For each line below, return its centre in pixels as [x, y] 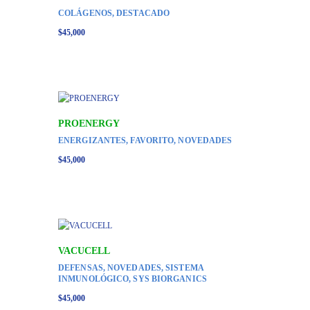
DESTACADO [143, 13]
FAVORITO [152, 140]
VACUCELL [84, 250]
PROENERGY [89, 123]
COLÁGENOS [85, 13]
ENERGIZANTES [92, 140]
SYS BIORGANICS [170, 279]
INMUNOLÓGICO [94, 279]
